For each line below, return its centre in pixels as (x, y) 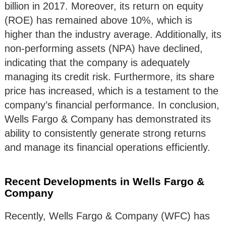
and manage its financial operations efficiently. (107, 148)
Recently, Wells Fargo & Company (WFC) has (107, 216)
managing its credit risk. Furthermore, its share (109, 77)
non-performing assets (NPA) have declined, (104, 49)
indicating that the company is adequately (97, 63)
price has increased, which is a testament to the (111, 91)
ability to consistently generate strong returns (105, 133)
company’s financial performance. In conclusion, (112, 105)
